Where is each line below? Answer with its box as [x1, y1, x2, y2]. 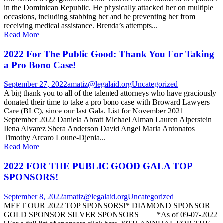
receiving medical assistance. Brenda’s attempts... [4, 21, 158, 30]
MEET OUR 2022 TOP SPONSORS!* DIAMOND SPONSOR [4, 201, 214, 210]
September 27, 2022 [4, 80, 67, 89]
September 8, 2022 [4, 192, 63, 201]
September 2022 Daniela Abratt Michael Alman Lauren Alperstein [4, 115, 212, 124]
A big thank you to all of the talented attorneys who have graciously [4, 89, 216, 98]
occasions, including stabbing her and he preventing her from [4, 12, 195, 21]
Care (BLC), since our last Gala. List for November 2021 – [4, 107, 190, 115]
